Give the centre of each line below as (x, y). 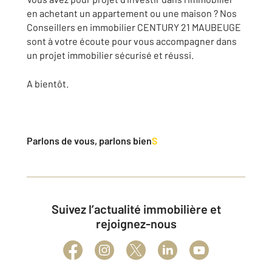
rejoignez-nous (136, 224)
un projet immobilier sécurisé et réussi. (110, 55)
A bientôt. (48, 84)
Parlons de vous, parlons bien (89, 141)
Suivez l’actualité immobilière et (55, 209)
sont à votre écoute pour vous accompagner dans (132, 41)
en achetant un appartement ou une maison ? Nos (132, 13)
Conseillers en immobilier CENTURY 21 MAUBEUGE (134, 27)
